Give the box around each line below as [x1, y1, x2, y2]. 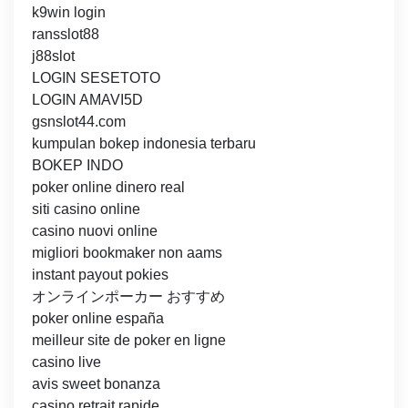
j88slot [32, 48, 75, 65]
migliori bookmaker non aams [32, 245, 222, 261]
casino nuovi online [32, 223, 158, 240]
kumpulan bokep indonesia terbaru [32, 136, 256, 152]
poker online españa [32, 311, 164, 327]
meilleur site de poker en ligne [32, 332, 226, 349]
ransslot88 [32, 26, 99, 43]
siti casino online [32, 201, 140, 218]
